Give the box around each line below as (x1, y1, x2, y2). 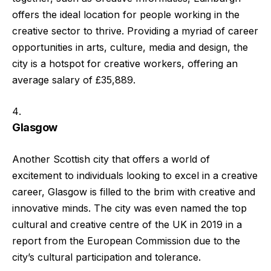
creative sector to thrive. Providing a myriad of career (12, 24, 258, 37)
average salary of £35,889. (12, 73, 135, 86)
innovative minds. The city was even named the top (12, 201, 247, 214)
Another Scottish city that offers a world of (12, 152, 210, 165)
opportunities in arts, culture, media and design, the (12, 41, 248, 53)
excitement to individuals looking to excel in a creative (12, 169, 258, 181)
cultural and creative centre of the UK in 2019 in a (12, 218, 242, 230)
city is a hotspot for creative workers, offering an (12, 57, 238, 70)
